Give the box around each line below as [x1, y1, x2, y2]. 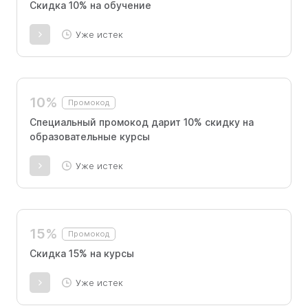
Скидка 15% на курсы [30, 247, 134, 259]
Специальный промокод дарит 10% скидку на [30, 116, 254, 128]
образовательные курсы [30, 131, 150, 142]
